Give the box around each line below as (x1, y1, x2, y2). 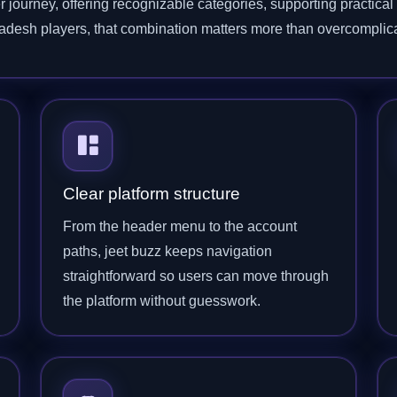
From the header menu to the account (63, 219, 297, 234)
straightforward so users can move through (63, 269, 329, 284)
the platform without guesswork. (63, 293, 261, 308)
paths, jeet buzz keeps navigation (63, 244, 272, 259)
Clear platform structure (63, 184, 240, 203)
